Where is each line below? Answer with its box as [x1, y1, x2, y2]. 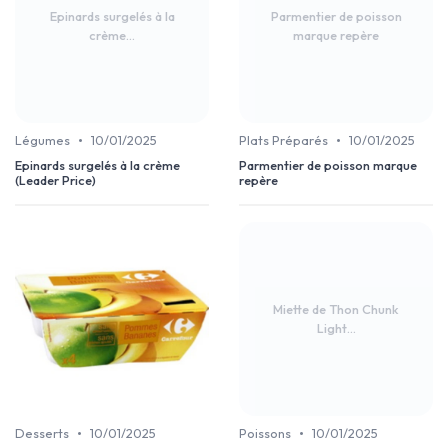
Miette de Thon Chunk [273, 301, 399, 318]
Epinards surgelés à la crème [15, 157, 180, 174]
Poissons [239, 425, 291, 442]
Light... [316, 320, 356, 337]
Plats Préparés [239, 132, 328, 149]
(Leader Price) [15, 172, 96, 189]
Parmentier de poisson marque [239, 157, 417, 174]
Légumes [15, 132, 70, 149]
